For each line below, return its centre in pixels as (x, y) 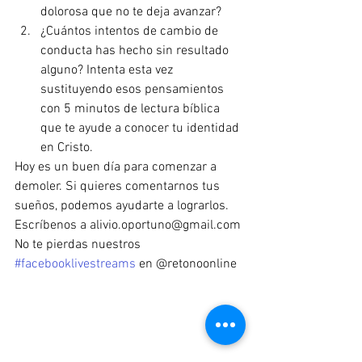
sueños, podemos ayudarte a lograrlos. (123, 206)
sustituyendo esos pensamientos (134, 90)
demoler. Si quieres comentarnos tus (119, 187)
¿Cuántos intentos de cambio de (131, 32)
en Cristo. (68, 148)
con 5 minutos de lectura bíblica (132, 109)
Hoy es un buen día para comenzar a (117, 167)
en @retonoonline (186, 264)
